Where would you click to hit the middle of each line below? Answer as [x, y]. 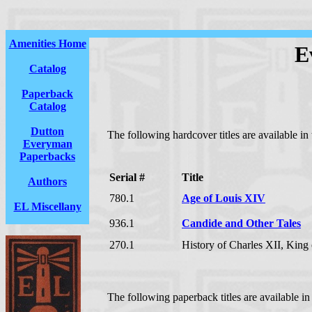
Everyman [47, 144]
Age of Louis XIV [224, 198]
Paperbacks [47, 156]
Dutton [47, 131]
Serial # [127, 177]
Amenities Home [47, 44]
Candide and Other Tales [241, 223]
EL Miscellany [47, 206]
